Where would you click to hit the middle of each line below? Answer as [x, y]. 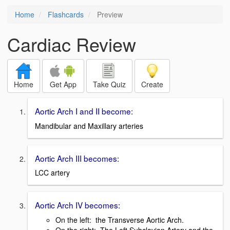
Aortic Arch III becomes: [77, 158]
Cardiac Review [72, 44]
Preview [109, 14]
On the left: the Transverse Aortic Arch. [120, 220]
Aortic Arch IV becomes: [78, 205]
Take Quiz [109, 84]
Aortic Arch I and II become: [84, 111]
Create [152, 84]
